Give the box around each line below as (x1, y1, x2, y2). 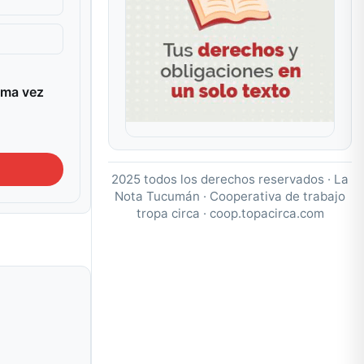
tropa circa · (136, 205, 210, 221)
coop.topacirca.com (209, 205, 324, 221)
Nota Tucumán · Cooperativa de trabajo (115, 188, 345, 204)
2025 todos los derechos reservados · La (111, 171, 349, 187)
